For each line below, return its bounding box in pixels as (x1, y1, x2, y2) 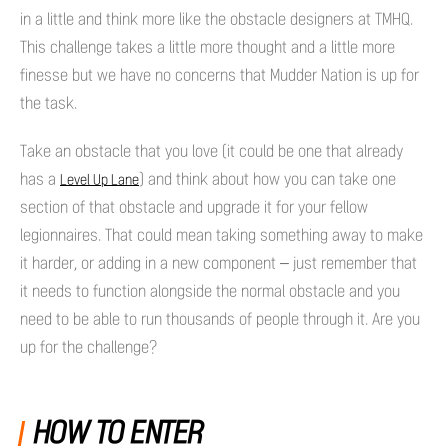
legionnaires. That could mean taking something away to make (20, 226, 423, 244)
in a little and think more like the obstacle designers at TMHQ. (20, 10, 413, 28)
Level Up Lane (60, 172, 139, 188)
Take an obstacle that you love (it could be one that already (20, 142, 403, 160)
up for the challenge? (20, 338, 157, 356)
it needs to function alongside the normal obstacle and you (20, 282, 400, 300)
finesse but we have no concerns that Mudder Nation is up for (20, 66, 419, 84)
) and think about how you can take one (139, 170, 396, 188)
